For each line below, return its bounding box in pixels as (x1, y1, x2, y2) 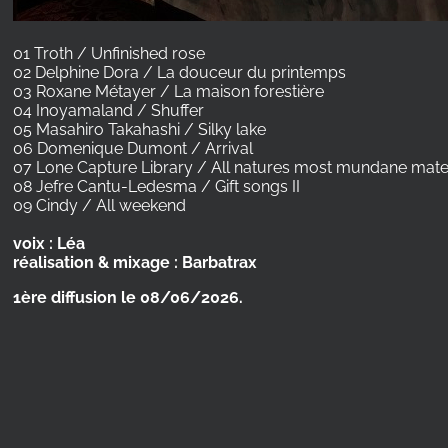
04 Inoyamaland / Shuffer (13, 100, 205, 120)
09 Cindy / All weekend (13, 195, 187, 215)
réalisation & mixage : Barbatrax (13, 252, 258, 272)
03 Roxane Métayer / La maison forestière (13, 81, 325, 101)
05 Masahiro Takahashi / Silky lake (13, 119, 267, 139)
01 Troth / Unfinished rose (13, 43, 206, 63)
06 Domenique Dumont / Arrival (13, 138, 254, 158)
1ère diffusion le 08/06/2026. (13, 287, 244, 307)
